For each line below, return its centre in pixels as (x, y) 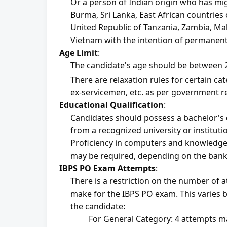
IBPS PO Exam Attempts (107, 168)
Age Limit (79, 53)
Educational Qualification (111, 105)
